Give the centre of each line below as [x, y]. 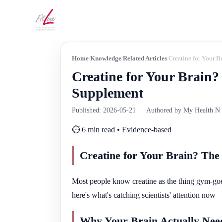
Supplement [108, 93]
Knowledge [106, 58]
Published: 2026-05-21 [104, 110]
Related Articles [145, 58]
